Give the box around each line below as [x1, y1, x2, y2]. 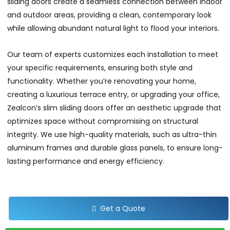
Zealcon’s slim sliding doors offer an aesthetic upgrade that [7, 103, 221, 113]
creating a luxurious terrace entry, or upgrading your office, [7, 89, 220, 100]
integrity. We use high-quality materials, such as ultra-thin [7, 129, 217, 140]
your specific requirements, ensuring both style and [7, 63, 193, 73]
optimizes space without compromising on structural [7, 116, 198, 126]
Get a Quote [100, 203, 145, 214]
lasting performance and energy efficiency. [7, 156, 164, 166]
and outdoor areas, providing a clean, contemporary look [7, 10, 212, 20]
